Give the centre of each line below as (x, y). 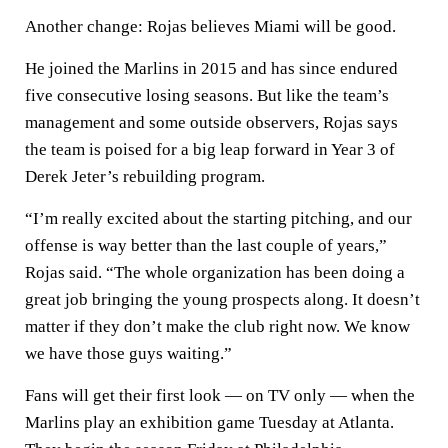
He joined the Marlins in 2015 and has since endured (211, 68)
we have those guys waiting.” (128, 353)
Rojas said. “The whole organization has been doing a (215, 272)
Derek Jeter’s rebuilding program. (145, 176)
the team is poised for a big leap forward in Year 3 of (210, 149)
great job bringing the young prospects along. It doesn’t (222, 299)
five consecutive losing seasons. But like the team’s (207, 95)
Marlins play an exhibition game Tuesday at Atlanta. (209, 422)
